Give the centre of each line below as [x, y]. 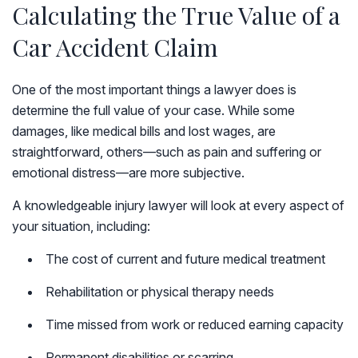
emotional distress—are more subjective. [128, 173]
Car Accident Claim [115, 47]
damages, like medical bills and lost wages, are [144, 131]
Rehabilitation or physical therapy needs [160, 292]
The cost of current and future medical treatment [185, 259]
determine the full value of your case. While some [153, 110]
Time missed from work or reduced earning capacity [195, 324]
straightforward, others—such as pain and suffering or [167, 152]
